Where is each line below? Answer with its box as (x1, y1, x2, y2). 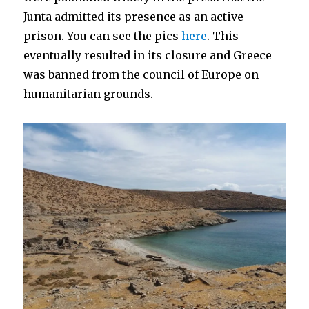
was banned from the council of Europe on (23, 68, 259, 82)
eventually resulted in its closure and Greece (23, 48, 272, 63)
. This (207, 29, 239, 43)
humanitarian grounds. (23, 87, 154, 101)
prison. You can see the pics (23, 29, 179, 43)
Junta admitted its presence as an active (23, 10, 244, 24)
